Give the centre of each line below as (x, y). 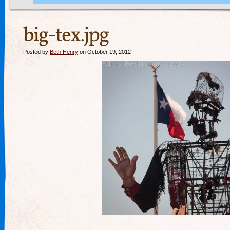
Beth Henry (64, 52)
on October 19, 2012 (104, 52)
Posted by (36, 52)
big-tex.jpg (66, 36)
